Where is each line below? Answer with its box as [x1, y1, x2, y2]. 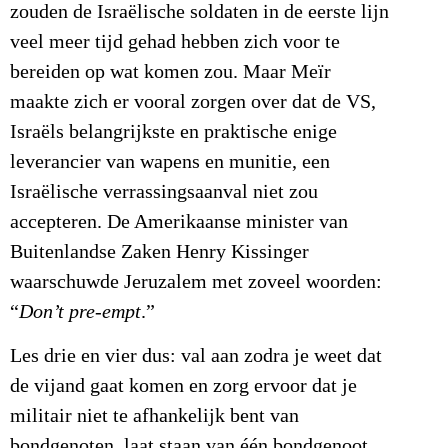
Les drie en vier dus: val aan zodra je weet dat [10, 345, 382, 368]
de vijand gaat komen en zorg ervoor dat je [10, 375, 357, 398]
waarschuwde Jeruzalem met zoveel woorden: [10, 271, 382, 294]
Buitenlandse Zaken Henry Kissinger [10, 241, 309, 264]
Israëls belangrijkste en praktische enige [10, 121, 337, 144]
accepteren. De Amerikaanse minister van [10, 211, 348, 234]
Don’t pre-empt [19, 301, 141, 324]
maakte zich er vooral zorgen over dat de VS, [10, 91, 376, 114]
